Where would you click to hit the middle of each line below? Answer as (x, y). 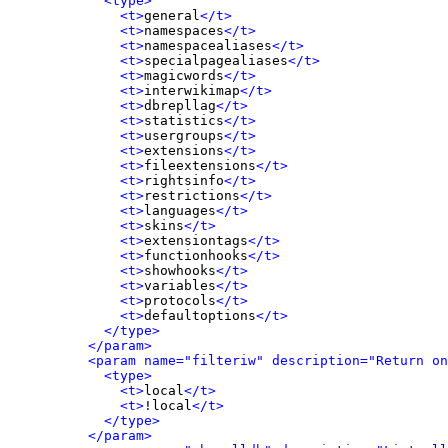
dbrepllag (180, 105)
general (172, 15)
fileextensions (200, 165)
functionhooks (196, 255)
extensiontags (196, 240)
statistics (184, 120)
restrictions (192, 195)
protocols (180, 300)
